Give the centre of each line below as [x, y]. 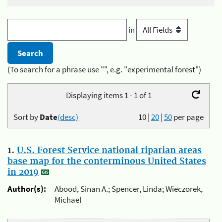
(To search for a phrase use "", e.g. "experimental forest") [104, 70]
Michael [68, 199]
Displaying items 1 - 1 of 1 [109, 95]
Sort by [27, 117]
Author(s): [27, 189]
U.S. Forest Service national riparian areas [109, 151]
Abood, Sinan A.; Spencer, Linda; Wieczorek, [129, 189]
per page [188, 117]
